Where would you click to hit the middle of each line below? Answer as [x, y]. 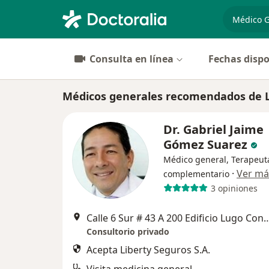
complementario [196, 174]
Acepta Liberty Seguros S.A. [148, 250]
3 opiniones [234, 188]
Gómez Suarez [205, 144]
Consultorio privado [128, 231]
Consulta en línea [131, 59]
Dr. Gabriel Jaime [213, 129]
